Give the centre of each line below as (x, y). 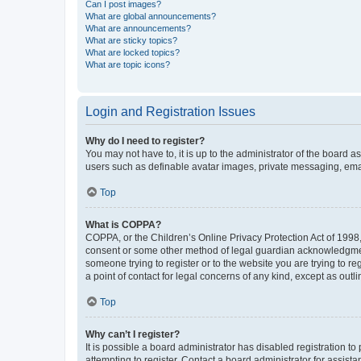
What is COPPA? (123, 224)
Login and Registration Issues (170, 111)
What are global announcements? (151, 16)
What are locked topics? (133, 52)
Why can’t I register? (133, 334)
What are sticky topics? (131, 40)
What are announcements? (138, 28)
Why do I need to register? (145, 141)
